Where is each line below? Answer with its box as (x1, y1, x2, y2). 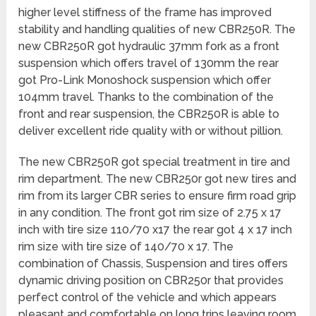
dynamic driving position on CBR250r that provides (18, 273, 284, 287)
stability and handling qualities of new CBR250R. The (18, 22, 296, 36)
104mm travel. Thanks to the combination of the (18, 90, 274, 104)
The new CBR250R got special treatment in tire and (18, 154, 291, 169)
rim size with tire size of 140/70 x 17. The (18, 239, 234, 253)
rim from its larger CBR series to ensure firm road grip (18, 188, 297, 202)
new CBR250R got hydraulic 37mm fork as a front (18, 39, 280, 53)
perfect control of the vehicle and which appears (18, 290, 277, 304)
